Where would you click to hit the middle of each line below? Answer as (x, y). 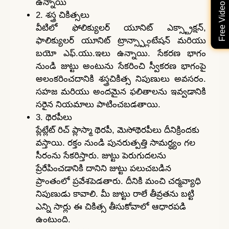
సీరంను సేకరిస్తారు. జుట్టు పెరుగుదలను (101, 155)
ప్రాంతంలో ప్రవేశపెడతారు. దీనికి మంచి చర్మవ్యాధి (118, 181)
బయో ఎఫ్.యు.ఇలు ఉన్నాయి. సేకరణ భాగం (121, 53)
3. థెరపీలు (54, 117)
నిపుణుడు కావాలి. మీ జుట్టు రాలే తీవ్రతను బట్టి (115, 194)
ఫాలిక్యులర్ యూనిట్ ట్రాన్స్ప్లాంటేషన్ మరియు (121, 40)
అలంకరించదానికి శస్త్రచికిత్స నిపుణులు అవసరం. (121, 79)
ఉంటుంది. (53, 219)
